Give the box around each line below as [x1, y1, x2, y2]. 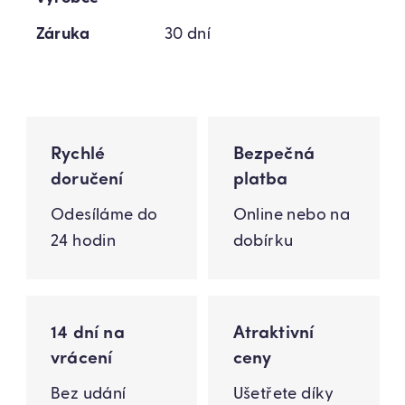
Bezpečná [232, 145, 316, 164]
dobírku [232, 232, 294, 250]
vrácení [51, 349, 113, 368]
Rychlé [51, 145, 106, 164]
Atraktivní [232, 324, 315, 343]
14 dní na [51, 324, 125, 343]
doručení [51, 170, 124, 189]
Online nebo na [232, 206, 351, 223]
